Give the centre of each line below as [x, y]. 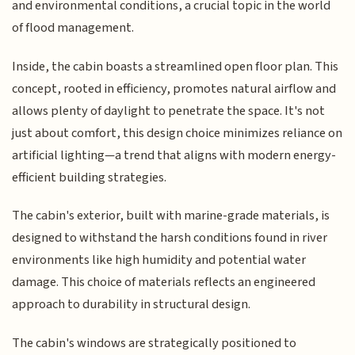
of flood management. [73, 28]
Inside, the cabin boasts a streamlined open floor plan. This [176, 66]
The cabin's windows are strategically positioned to [155, 343]
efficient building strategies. [90, 177]
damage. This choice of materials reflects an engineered [164, 282]
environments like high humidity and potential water [159, 260]
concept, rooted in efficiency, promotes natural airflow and [174, 88]
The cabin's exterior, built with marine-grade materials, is [171, 216]
